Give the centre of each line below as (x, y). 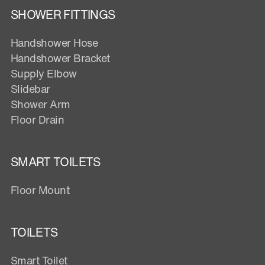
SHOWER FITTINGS (63, 15)
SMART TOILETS (56, 162)
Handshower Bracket (60, 58)
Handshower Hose (54, 43)
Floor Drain (38, 120)
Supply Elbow (44, 74)
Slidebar (30, 89)
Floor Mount (40, 190)
